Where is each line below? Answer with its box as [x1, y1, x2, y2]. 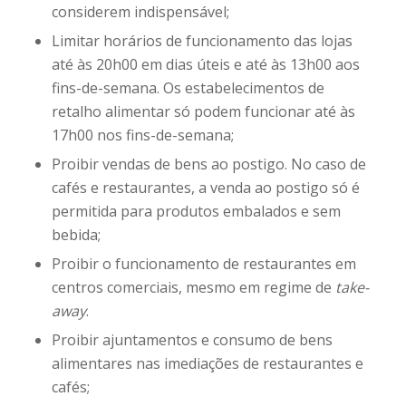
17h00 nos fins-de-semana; [51, 125, 234, 146]
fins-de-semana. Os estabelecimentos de [51, 78, 324, 99]
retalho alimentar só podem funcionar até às [51, 101, 355, 122]
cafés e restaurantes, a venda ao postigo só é [51, 178, 360, 198]
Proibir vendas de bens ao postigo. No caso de [51, 154, 366, 175]
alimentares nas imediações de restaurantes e [51, 353, 363, 374]
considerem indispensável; [51, 2, 229, 23]
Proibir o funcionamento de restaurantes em [51, 254, 356, 275]
